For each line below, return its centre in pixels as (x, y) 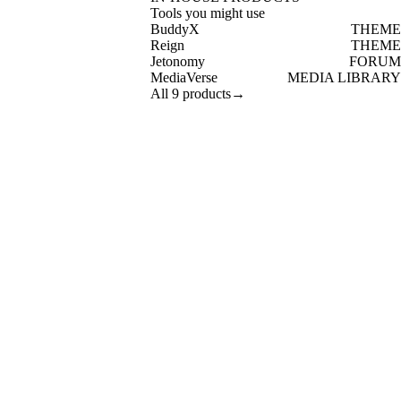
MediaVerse (184, 77)
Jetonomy (178, 61)
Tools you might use (208, 13)
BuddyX (175, 29)
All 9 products (191, 94)
